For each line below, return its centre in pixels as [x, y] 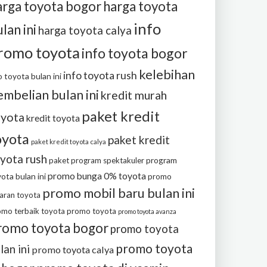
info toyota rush [100, 75]
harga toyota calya [85, 30]
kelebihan [167, 74]
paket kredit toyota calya [69, 142]
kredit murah [134, 95]
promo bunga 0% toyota [97, 176]
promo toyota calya [73, 249]
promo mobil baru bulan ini [119, 193]
